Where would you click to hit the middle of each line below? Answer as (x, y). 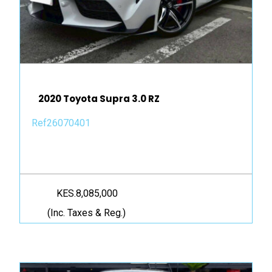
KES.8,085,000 (87, 194)
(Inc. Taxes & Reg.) (87, 213)
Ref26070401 (61, 123)
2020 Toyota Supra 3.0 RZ (99, 99)
